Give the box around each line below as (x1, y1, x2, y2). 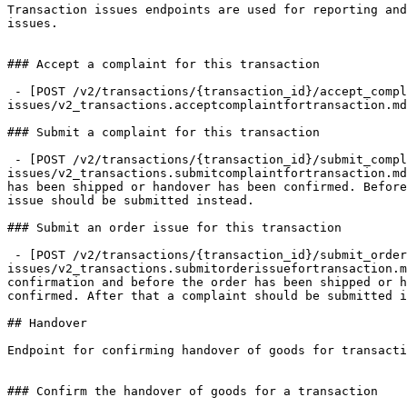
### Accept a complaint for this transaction (7, 57, 320, 71)
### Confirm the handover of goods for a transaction (7, 384, 378, 398)
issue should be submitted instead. (7, 194, 254, 207)
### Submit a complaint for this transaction (7, 125, 320, 139)
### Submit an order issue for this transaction (7, 221, 342, 234)
